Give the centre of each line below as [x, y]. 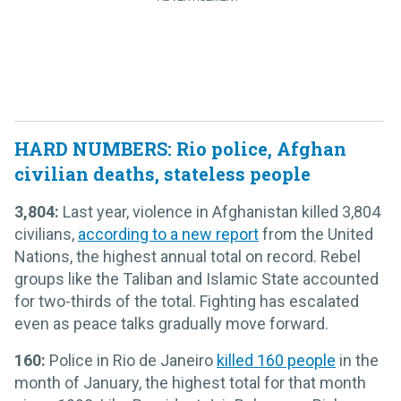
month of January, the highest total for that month [190, 382]
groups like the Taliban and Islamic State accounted [196, 278]
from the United [316, 234]
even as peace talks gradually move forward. [171, 323]
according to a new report [168, 234]
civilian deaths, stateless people [162, 173]
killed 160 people [276, 360]
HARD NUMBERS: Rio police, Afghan [180, 148]
